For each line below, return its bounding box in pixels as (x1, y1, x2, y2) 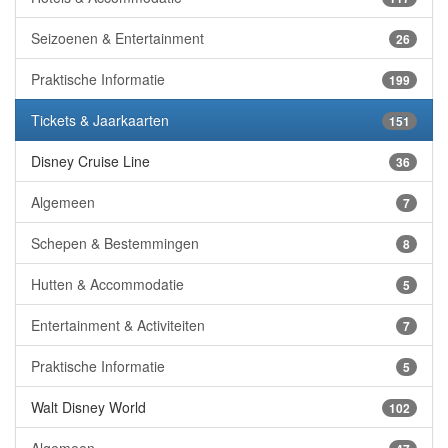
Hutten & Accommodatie (31, 274, 184, 295)
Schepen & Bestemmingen (31, 233, 199, 254)
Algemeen (31, 192, 95, 213)
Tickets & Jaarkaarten (31, 110, 169, 131)
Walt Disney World (31, 397, 146, 418)
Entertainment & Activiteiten (31, 315, 205, 336)
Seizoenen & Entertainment (31, 28, 204, 49)
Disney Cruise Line (31, 151, 150, 172)
